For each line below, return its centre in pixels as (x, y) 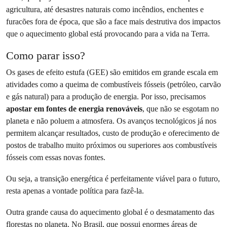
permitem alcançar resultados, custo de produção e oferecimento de (113, 133)
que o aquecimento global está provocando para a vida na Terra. (108, 34)
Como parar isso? (46, 56)
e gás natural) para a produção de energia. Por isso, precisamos (106, 97)
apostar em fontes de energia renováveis (74, 109)
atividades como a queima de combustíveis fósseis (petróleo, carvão (113, 85)
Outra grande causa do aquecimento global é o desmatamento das (110, 212)
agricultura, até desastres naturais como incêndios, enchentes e (105, 10)
